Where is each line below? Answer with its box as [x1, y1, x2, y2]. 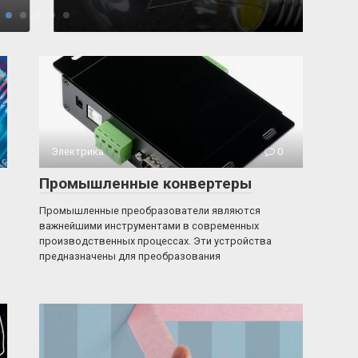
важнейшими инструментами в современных [39, 220, 259, 232]
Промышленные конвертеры [39, 174, 252, 193]
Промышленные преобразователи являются [39, 205, 261, 217]
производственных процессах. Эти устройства [39, 235, 272, 247]
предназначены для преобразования [39, 250, 221, 262]
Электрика [51, 145, 104, 157]
